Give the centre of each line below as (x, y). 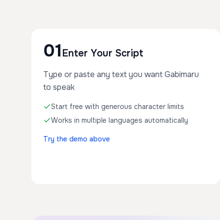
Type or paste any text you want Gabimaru (121, 74)
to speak (59, 87)
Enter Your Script (103, 53)
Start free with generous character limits (118, 107)
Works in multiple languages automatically (120, 120)
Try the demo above (77, 139)
